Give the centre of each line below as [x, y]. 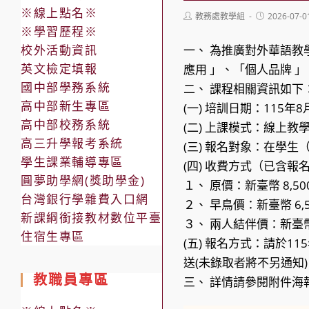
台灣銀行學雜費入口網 [85, 199]
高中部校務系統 [66, 124]
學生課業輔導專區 [72, 161]
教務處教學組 [220, 16]
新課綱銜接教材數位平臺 [91, 217]
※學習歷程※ [59, 31]
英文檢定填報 [59, 68]
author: [197, 26]
